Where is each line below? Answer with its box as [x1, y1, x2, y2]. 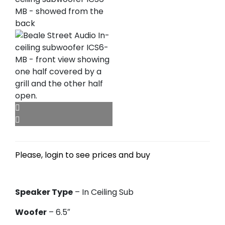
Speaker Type [15, 186, 73, 198]
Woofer [15, 206, 47, 218]
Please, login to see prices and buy [15, 149, 150, 161]
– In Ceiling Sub [73, 186, 134, 198]
